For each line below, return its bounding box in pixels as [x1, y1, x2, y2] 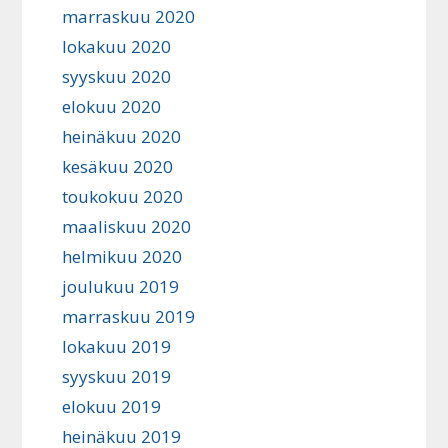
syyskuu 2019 [62, 365, 172, 388]
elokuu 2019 [62, 395, 162, 418]
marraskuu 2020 [62, 5, 196, 28]
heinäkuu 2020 [62, 125, 182, 148]
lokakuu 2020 [62, 35, 172, 58]
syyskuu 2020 [62, 65, 172, 88]
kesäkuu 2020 [62, 155, 174, 178]
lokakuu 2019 [62, 335, 172, 358]
